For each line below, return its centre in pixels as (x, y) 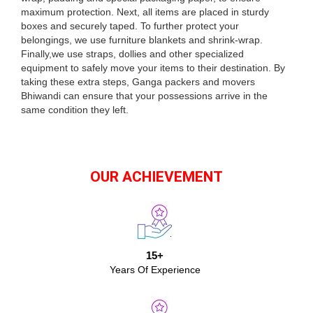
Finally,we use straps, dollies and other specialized (132, 54)
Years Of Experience (155, 270)
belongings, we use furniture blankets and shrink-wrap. (142, 40)
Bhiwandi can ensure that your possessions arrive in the (144, 96)
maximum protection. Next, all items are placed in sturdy (145, 12)
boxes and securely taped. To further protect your (130, 26)
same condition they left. (75, 110)
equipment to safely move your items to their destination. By (153, 68)
